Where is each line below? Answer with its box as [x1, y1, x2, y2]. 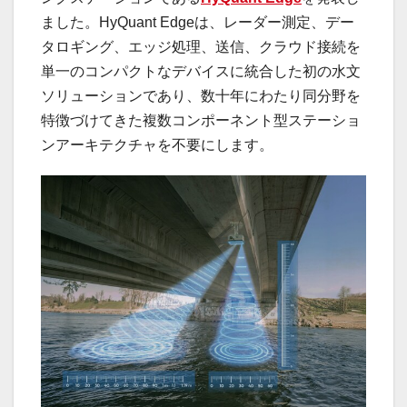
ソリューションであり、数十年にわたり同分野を [41, 87, 361, 104]
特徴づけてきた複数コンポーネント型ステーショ [41, 112, 361, 128]
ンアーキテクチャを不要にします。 [41, 136, 273, 153]
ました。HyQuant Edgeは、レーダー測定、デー [41, 14, 354, 30]
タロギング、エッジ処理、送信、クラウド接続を [41, 38, 361, 55]
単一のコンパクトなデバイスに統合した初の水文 [41, 63, 361, 79]
